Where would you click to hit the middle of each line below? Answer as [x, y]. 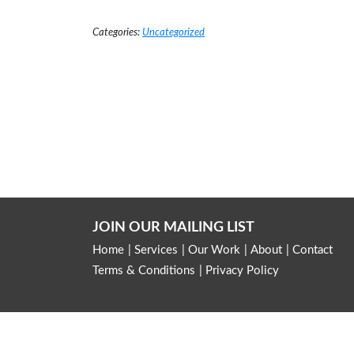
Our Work [214, 250]
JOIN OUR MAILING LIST [173, 227]
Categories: [116, 33]
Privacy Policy [242, 270]
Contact [313, 250]
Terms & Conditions [144, 270]
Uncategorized [173, 33]
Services [156, 250]
